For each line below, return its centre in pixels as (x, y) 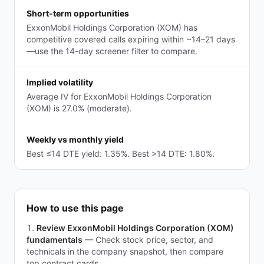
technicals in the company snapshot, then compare (125, 251)
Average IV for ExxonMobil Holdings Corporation (119, 96)
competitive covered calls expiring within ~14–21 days (131, 39)
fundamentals (55, 240)
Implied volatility (60, 82)
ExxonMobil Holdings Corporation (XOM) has (112, 27)
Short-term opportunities (78, 13)
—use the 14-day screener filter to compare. (112, 51)
